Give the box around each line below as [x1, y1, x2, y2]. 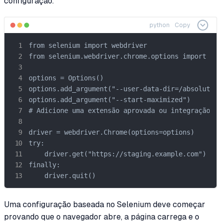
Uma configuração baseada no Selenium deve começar [4, 199, 205, 209]
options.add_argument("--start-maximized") [29, 95, 190, 104]
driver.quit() [29, 171, 96, 180]
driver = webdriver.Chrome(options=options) [29, 128, 194, 136]
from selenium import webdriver [29, 41, 147, 49]
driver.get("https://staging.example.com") [29, 149, 206, 158]
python [149, 21, 170, 29]
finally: [29, 160, 60, 169]
